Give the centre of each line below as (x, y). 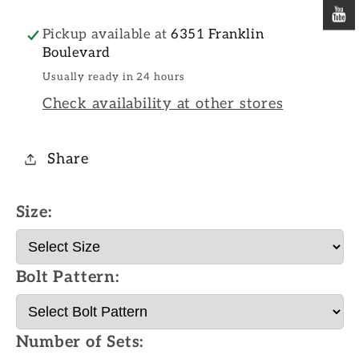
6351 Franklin (218, 35)
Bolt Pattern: (67, 277)
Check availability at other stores (163, 103)
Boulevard (76, 53)
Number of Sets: (80, 342)
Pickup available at (107, 35)
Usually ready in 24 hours (113, 77)
